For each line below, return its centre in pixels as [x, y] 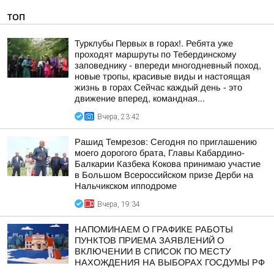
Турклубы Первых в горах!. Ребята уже [154, 43]
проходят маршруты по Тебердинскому [155, 54]
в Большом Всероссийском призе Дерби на [164, 175]
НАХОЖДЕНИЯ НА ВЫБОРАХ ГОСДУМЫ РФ [170, 262]
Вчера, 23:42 [119, 117]
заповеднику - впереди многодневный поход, [168, 65]
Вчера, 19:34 [119, 204]
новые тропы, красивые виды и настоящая [162, 76]
